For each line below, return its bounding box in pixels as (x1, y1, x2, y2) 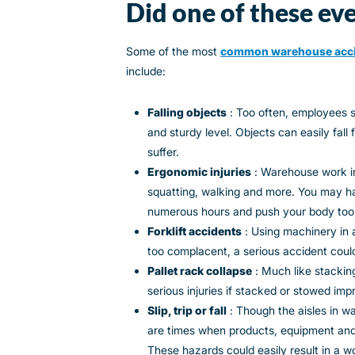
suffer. (147, 144, 180, 158)
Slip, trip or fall (147, 303, 227, 317)
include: (126, 64, 166, 78)
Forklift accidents (147, 223, 242, 238)
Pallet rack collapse (147, 263, 253, 277)
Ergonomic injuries (147, 164, 252, 178)
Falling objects (147, 105, 227, 119)
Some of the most (126, 44, 221, 59)
